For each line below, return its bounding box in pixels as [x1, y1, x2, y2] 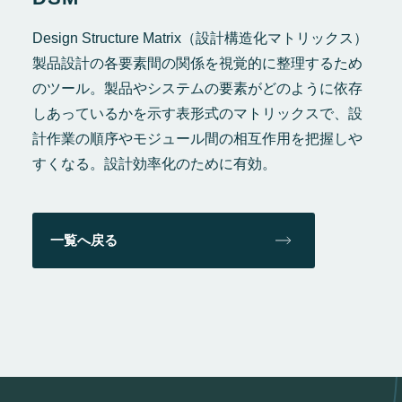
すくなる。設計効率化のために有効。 [31, 156, 276, 171]
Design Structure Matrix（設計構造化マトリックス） [31, 31, 368, 46]
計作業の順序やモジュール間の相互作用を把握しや [31, 131, 363, 146]
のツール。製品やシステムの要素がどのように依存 [31, 81, 363, 96]
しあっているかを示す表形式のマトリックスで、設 [31, 106, 363, 121]
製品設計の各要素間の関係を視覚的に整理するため [31, 56, 363, 71]
